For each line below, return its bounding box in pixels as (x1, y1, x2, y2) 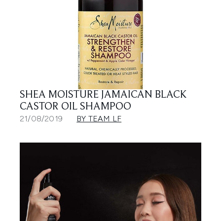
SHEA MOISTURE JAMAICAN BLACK (20, 90, 187, 101)
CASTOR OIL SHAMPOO (20, 102, 131, 112)
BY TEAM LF (76, 114, 122, 123)
